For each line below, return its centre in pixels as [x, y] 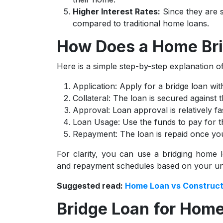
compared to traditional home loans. [141, 23]
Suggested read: [91, 186]
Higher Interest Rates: [116, 11]
